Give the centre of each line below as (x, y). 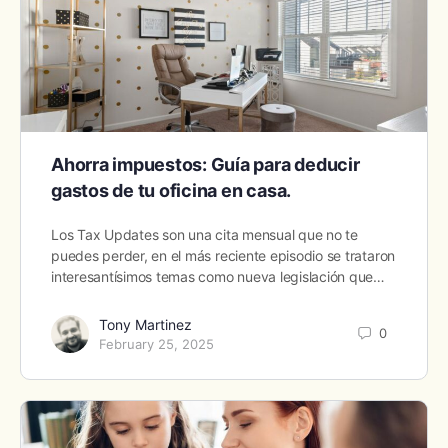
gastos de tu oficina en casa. (171, 190)
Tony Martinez (145, 324)
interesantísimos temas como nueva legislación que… (218, 276)
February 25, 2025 (156, 343)
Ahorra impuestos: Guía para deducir (205, 164)
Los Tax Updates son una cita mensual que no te (204, 234)
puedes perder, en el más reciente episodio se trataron (223, 255)
